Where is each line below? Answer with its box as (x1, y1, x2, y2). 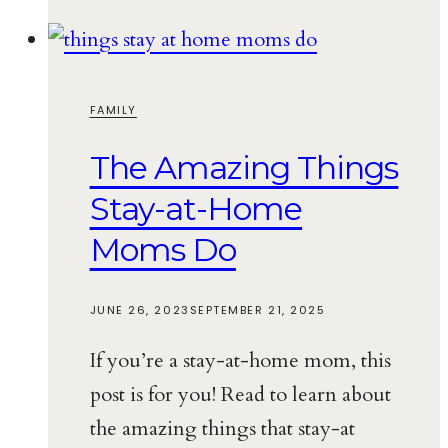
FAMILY (89, 101, 137, 118)
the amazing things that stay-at (89, 414, 355, 442)
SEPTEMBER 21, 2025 (189, 301, 326, 318)
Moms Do (89, 230, 236, 270)
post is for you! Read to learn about (89, 380, 391, 408)
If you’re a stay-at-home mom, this (89, 346, 391, 374)
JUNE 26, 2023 (89, 301, 190, 318)
